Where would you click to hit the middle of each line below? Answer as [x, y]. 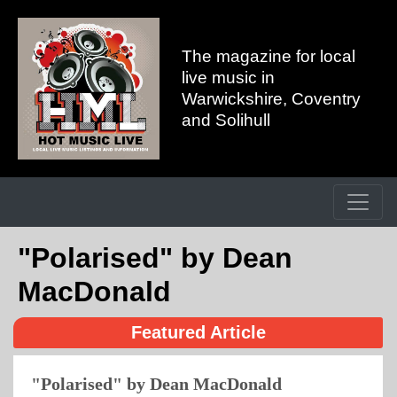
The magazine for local [269, 56]
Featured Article [198, 332]
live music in [228, 78]
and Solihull [226, 120]
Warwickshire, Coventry [271, 99]
